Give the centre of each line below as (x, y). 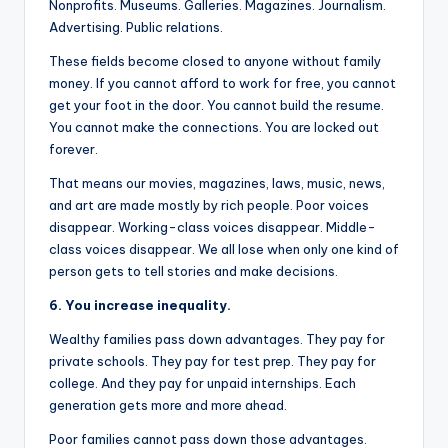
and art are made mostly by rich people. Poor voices (209, 204)
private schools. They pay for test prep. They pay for (212, 360)
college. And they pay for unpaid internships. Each (202, 382)
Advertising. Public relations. (136, 26)
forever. (73, 148)
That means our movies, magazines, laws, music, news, (217, 182)
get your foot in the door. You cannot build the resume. (216, 104)
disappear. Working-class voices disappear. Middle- (212, 226)
